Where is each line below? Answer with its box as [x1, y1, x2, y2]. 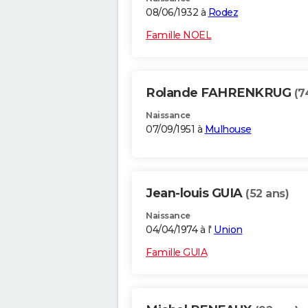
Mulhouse [204, 123, 252, 136]
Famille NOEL [146, 29, 211, 42]
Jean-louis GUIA [146, 186, 245, 201]
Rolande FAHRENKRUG [146, 85, 294, 101]
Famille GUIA [146, 246, 207, 259]
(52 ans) [245, 187, 289, 201]
